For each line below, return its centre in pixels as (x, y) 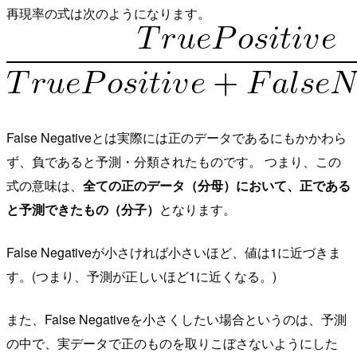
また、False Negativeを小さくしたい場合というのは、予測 (177, 320)
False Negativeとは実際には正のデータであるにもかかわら (177, 138)
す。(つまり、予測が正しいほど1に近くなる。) (141, 277)
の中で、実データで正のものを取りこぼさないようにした (172, 343)
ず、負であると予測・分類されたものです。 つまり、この (174, 162)
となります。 (198, 210)
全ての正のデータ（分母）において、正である (217, 186)
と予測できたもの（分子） (83, 210)
